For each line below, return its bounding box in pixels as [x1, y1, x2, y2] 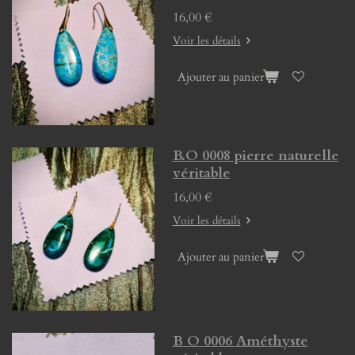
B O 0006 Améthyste [172, 330, 308, 351]
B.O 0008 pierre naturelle [172, 146, 339, 166]
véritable [172, 163, 231, 184]
